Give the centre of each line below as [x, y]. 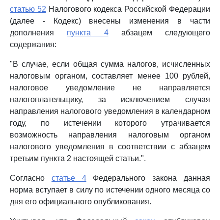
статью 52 [28, 9]
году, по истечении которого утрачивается [110, 123]
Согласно [31, 178]
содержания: [33, 44]
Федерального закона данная [148, 178]
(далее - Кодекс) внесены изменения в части [110, 21]
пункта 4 [88, 33]
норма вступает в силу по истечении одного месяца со [110, 190]
